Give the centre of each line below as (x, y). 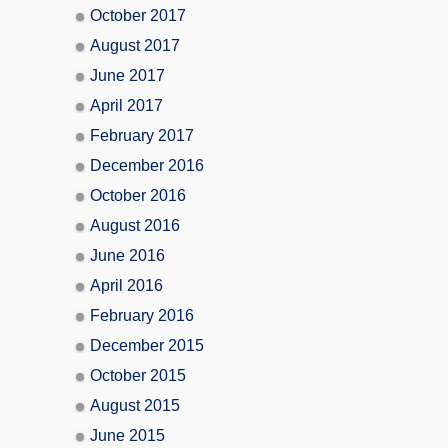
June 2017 (127, 75)
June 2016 (127, 255)
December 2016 (147, 165)
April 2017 (126, 105)
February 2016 (142, 315)
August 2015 (135, 405)
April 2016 (126, 285)
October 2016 (138, 195)
